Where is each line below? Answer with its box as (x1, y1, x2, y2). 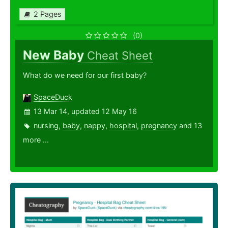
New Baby (23, 47, 87, 63)
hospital (109, 121, 137, 130)
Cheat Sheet (87, 49, 153, 63)
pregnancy (141, 121, 177, 130)
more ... (23, 135, 49, 145)
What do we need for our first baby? (23, 71, 147, 80)
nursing (34, 121, 59, 130)
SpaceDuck (34, 93, 72, 102)
